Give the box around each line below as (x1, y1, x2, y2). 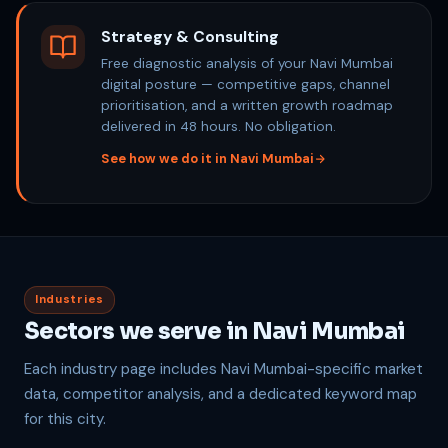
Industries (35, 291, 104, 307)
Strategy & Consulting (101, 26, 279, 47)
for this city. (24, 408, 106, 429)
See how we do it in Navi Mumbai (101, 149, 314, 167)
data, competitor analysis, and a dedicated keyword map (24, 383, 417, 404)
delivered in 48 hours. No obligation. (101, 117, 336, 135)
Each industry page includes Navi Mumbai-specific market (24, 358, 423, 379)
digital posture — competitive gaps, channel (101, 75, 390, 93)
